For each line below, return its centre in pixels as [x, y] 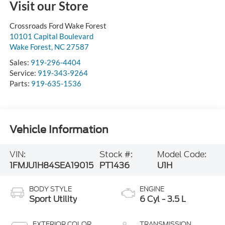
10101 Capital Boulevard [51, 36]
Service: [23, 73]
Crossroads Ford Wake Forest [58, 26]
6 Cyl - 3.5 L [163, 199]
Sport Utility [53, 199]
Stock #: [116, 154]
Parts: [20, 84]
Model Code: [182, 154]
